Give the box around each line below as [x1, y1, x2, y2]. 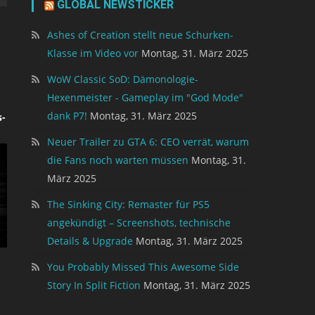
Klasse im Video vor [47, 46, 139, 60]
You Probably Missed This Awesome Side [47, 259, 240, 274]
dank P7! [47, 108, 88, 122]
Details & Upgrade [47, 233, 134, 247]
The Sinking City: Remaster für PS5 [47, 197, 210, 211]
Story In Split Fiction [47, 278, 141, 292]
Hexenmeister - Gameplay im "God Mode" [47, 90, 244, 104]
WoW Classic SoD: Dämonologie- [47, 72, 199, 86]
